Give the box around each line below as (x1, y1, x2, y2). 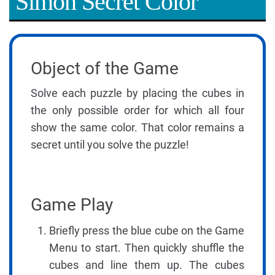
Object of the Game (31, 58, 179, 79)
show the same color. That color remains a (31, 121, 244, 134)
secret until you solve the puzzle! (31, 138, 189, 152)
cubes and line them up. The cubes (49, 258, 244, 272)
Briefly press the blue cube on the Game (49, 224, 244, 238)
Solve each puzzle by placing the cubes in (31, 87, 244, 100)
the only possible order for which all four (31, 104, 244, 117)
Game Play (31, 195, 113, 215)
